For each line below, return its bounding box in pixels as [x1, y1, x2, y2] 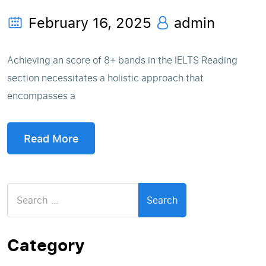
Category [7, 233, 85, 256]
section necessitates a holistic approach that [7, 71, 204, 84]
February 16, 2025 [28, 12, 151, 32]
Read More [24, 131, 78, 145]
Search [7, 183, 38, 196]
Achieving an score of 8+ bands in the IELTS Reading [7, 53, 237, 66]
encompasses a [7, 89, 75, 102]
